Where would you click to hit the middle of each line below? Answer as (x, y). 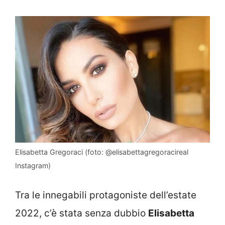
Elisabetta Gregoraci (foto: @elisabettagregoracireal (102, 152)
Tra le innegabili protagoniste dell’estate (106, 195)
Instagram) (33, 165)
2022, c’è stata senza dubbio (82, 213)
